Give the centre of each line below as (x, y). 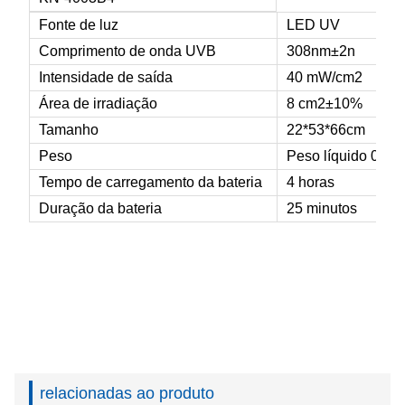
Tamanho (69, 129)
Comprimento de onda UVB (127, 51)
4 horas (311, 182)
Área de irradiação (98, 103)
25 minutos (324, 208)
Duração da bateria (100, 208)
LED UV (313, 24)
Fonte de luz (79, 24)
